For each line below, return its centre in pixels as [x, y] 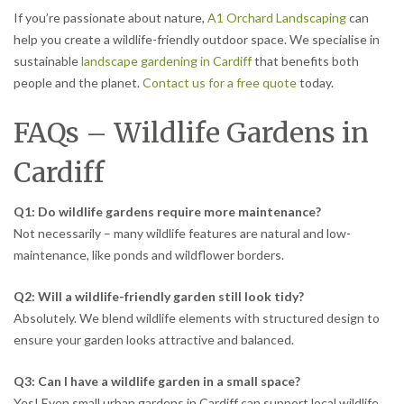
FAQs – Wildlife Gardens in [191, 133]
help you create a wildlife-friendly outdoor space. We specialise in [197, 39]
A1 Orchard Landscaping [277, 17]
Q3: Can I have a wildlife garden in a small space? [157, 381]
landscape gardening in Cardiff [166, 60]
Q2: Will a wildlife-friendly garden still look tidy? [159, 297]
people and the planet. [78, 82]
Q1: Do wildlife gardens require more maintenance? [167, 212]
